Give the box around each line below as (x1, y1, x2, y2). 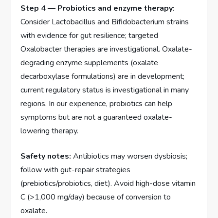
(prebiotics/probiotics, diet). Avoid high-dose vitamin (20, 178, 196, 189)
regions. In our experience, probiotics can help (20, 98, 173, 109)
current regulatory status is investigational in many (20, 84, 189, 95)
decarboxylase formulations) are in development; (20, 71, 185, 82)
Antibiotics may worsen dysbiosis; (71, 150, 188, 162)
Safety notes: (20, 150, 72, 162)
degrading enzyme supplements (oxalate (20, 57, 159, 68)
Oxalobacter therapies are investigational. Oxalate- (20, 43, 193, 54)
